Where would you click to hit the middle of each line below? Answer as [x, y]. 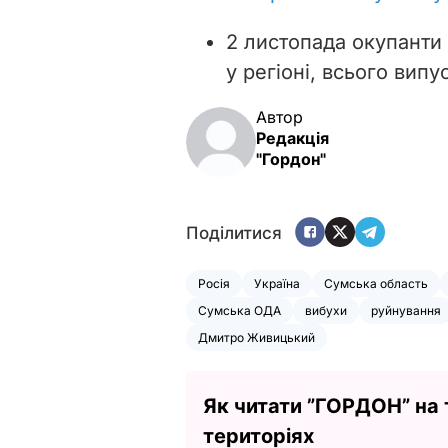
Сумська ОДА [239, 310]
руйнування [406, 310]
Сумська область [376, 283]
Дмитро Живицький [256, 337]
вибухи [326, 310]
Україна [277, 283]
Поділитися [234, 233]
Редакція [292, 137]
